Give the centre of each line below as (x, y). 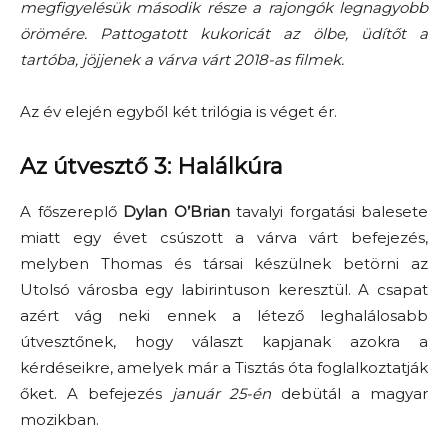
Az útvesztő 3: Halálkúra (151, 166)
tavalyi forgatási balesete (328, 211)
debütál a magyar (350, 393)
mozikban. (59, 419)
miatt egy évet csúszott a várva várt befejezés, (224, 237)
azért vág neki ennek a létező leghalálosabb (224, 315)
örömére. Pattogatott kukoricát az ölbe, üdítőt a (224, 33)
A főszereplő (71, 211)
